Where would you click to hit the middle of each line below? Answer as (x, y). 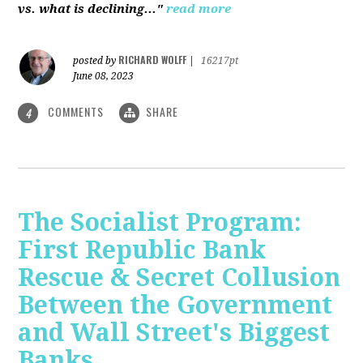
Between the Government (175, 305)
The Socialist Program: (160, 223)
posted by (96, 60)
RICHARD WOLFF (153, 59)
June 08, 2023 (104, 76)
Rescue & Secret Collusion (179, 278)
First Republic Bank (142, 250)
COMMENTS (76, 111)
